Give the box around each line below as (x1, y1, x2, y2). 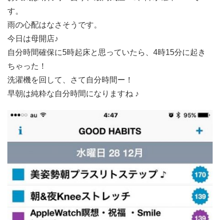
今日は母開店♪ (7, 34, 58, 43)
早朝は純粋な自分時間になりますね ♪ (7, 89, 139, 98)
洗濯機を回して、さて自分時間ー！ (7, 75, 133, 84)
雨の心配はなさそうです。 (7, 20, 102, 29)
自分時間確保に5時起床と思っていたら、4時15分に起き (7, 48, 206, 56)
